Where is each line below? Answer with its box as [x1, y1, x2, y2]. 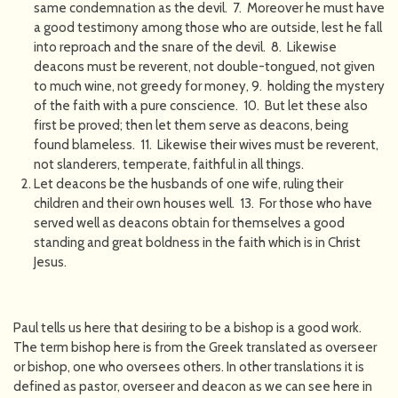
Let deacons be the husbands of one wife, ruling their [33, 175, 343, 192]
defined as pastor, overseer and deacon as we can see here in [13, 378, 372, 394]
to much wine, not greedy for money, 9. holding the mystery [33, 77, 385, 94]
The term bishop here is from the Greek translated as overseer [13, 338, 377, 355]
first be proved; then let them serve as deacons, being [33, 116, 348, 133]
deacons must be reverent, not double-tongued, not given [33, 58, 375, 75]
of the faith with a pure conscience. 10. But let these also [33, 97, 368, 114]
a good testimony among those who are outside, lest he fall [33, 19, 382, 36]
